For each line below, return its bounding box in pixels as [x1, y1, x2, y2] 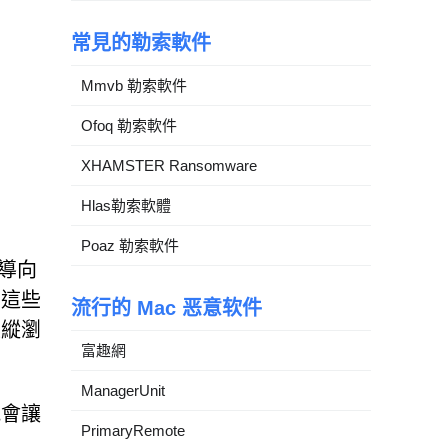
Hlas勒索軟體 [81, 196, 171, 214]
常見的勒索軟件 [71, 31, 211, 54]
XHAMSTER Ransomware [81, 156, 257, 174]
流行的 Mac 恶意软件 [71, 296, 262, 319]
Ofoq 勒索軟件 [81, 116, 177, 134]
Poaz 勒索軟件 [81, 236, 179, 254]
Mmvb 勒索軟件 [81, 76, 187, 94]
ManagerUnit [81, 381, 165, 399]
